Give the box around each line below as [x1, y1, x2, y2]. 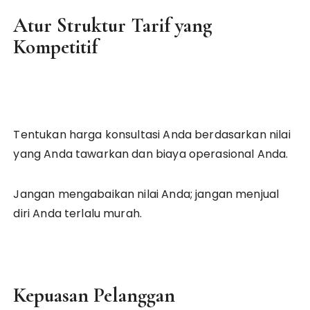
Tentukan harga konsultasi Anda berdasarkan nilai [13, 127, 291, 143]
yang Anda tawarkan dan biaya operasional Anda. [13, 146, 289, 162]
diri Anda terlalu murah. [13, 206, 143, 221]
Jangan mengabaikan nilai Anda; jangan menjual [13, 186, 280, 202]
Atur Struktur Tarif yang [13, 13, 213, 37]
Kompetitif [13, 35, 98, 59]
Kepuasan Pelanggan [13, 283, 176, 307]
